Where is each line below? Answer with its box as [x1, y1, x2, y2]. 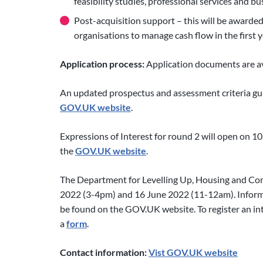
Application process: [60, 58, 144, 70]
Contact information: [60, 247, 147, 258]
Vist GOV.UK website [149, 247, 238, 258]
